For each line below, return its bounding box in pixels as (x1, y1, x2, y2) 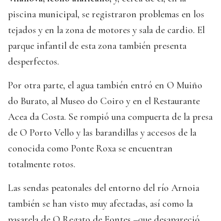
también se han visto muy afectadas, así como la (8, 198, 193, 210)
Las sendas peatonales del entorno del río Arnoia (8, 182, 199, 194)
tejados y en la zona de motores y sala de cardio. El (8, 24, 205, 37)
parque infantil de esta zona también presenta (8, 40, 186, 52)
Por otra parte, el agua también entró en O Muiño (8, 79, 202, 92)
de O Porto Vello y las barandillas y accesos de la (8, 127, 196, 139)
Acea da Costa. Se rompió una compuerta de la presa (8, 111, 213, 123)
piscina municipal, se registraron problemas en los (8, 8, 204, 21)
